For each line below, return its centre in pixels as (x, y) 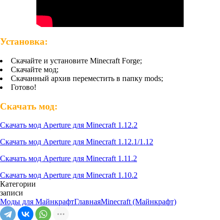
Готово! (24, 87)
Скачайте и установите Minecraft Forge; (76, 60)
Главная (87, 202)
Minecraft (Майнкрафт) (138, 202)
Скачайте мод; (35, 69)
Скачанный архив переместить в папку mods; (87, 78)
